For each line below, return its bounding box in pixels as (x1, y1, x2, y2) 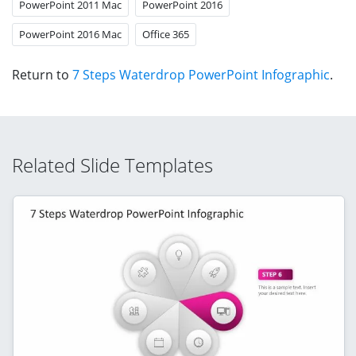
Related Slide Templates (12, 151, 213, 178)
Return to (12, 65, 72, 83)
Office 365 (142, 26, 189, 41)
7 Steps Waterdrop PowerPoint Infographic (72, 65, 330, 83)
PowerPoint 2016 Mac (19, 26, 122, 41)
